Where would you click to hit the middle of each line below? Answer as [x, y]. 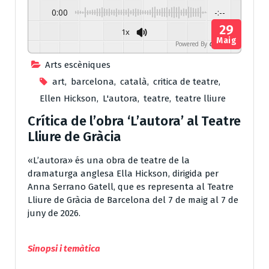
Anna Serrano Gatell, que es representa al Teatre [131, 186]
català [133, 81]
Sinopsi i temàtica [64, 248]
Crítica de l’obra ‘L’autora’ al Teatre [134, 121]
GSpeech [221, 44]
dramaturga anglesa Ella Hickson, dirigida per [123, 173]
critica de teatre [186, 81]
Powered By [191, 44]
